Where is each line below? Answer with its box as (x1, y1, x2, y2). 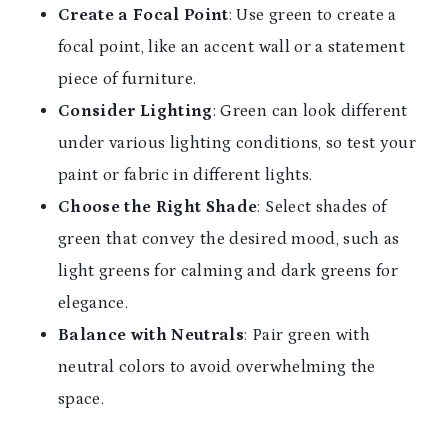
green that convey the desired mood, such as (58, 229, 400, 250)
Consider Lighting (58, 101, 213, 122)
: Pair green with (244, 325, 370, 346)
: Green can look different (212, 101, 408, 122)
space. (58, 389, 105, 410)
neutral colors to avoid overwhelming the (58, 357, 376, 378)
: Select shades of (257, 197, 387, 218)
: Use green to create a (228, 5, 397, 26)
